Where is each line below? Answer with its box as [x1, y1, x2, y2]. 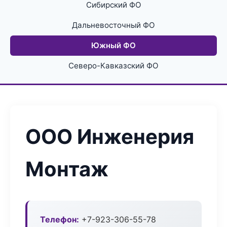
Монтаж [25, 157, 108, 181]
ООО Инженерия [25, 124, 194, 149]
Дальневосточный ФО [72, 20, 155, 30]
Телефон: [40, 214, 79, 224]
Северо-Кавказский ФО [68, 61, 159, 70]
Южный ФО [91, 41, 136, 50]
